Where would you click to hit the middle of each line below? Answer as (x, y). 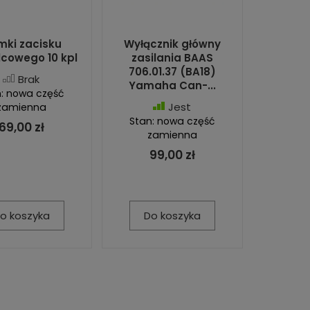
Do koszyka (172, 215)
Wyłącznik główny (172, 44)
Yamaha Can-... (172, 85)
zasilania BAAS (172, 57)
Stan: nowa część (172, 121)
